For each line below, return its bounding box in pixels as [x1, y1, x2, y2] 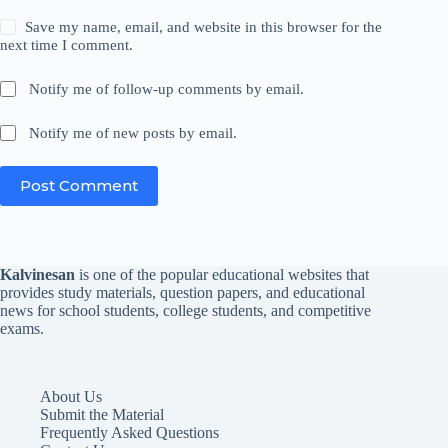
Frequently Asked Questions [40, 423, 219, 441]
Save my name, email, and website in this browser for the [25, 18, 383, 35]
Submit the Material [40, 405, 164, 423]
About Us [40, 387, 102, 405]
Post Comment [20, 176, 138, 196]
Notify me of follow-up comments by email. [29, 80, 305, 97]
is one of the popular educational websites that [75, 265, 369, 283]
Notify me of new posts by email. [29, 124, 238, 141]
